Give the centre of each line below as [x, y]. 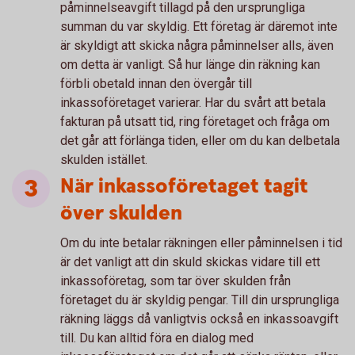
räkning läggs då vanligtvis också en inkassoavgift [199, 319]
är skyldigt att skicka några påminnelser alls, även [197, 46]
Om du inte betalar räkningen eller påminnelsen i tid [201, 243]
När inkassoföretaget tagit [184, 187]
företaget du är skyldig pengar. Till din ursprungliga [200, 300]
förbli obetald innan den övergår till [156, 84]
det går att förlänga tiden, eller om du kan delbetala [200, 141]
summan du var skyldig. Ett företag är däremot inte [199, 27]
